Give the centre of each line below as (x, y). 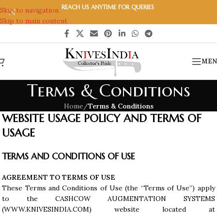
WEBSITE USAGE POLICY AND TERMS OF (102, 118)
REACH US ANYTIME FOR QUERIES (108, 7)
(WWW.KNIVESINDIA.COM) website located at (108, 209)
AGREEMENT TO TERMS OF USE (59, 177)
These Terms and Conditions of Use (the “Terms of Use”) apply (108, 188)
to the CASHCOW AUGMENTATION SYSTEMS (108, 199)
